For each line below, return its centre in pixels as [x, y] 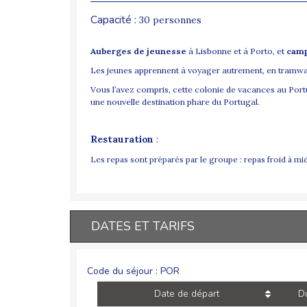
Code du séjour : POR [133, 271]
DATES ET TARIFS [143, 226]
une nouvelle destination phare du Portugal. [175, 102]
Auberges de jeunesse [139, 51]
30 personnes [170, 20]
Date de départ [186, 294]
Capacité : [115, 20]
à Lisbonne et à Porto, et [237, 51]
